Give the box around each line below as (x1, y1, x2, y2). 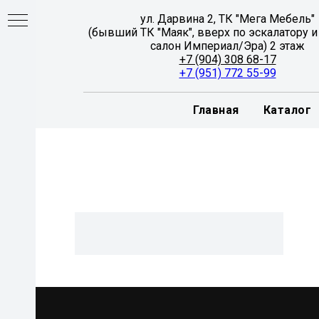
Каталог (263, 103, 312, 117)
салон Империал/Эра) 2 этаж (150, 39, 305, 53)
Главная (193, 103, 239, 117)
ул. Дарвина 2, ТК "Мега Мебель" (140, 12, 315, 26)
